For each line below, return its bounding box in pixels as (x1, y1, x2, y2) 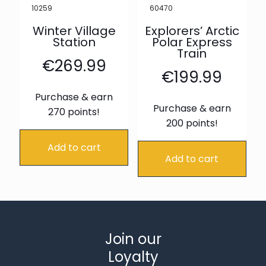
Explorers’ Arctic (144, 23, 239, 40)
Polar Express (151, 34, 232, 51)
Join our (104, 229, 161, 249)
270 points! (48, 105, 100, 119)
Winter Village (32, 23, 116, 40)
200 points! (166, 116, 218, 131)
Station (52, 34, 96, 51)
